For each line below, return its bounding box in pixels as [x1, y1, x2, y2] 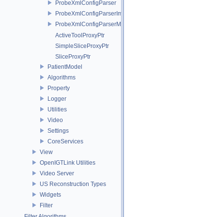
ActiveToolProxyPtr [55, 32, 105, 39]
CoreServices [47, 138, 83, 145]
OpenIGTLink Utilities [40, 159, 95, 166]
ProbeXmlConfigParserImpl [55, 10, 127, 17]
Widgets [40, 191, 61, 198]
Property [47, 84, 70, 92]
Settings [47, 127, 69, 134]
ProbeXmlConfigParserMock [55, 20, 130, 28]
